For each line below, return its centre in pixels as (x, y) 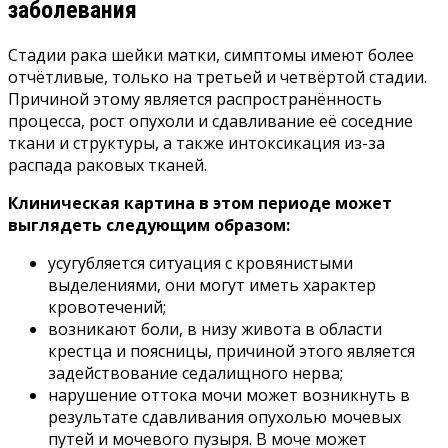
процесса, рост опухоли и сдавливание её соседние (210, 120)
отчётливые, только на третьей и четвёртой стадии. (217, 76)
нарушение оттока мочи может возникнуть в (229, 394)
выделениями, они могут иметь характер (212, 284)
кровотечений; (107, 306)
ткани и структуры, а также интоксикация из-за (196, 142)
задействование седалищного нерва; (195, 372)
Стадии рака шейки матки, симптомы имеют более (211, 54)
